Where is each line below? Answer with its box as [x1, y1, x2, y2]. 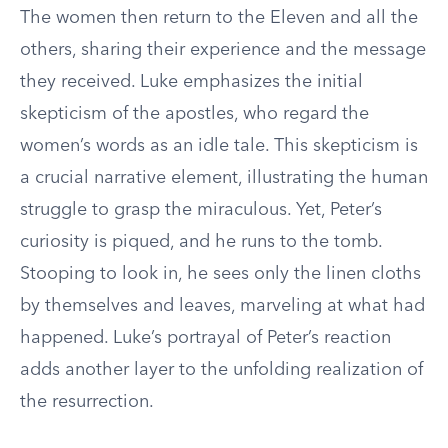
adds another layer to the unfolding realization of [20, 361, 423, 379]
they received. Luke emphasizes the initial [20, 73, 363, 91]
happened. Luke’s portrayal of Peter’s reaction [20, 329, 391, 347]
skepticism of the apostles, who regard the [20, 105, 369, 123]
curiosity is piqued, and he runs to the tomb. [20, 233, 382, 251]
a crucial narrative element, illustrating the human [20, 169, 428, 187]
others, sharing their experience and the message [20, 41, 426, 59]
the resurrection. [20, 393, 154, 411]
